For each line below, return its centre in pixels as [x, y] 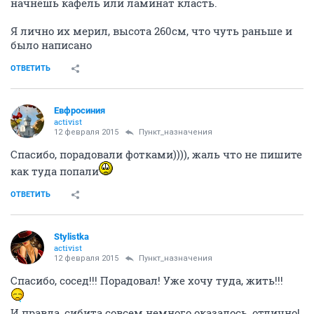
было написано [51, 45]
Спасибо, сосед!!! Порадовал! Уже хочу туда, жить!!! [147, 280]
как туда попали [55, 171]
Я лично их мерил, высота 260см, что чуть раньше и [151, 30]
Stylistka [71, 236]
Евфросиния [80, 110]
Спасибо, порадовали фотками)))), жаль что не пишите [156, 154]
